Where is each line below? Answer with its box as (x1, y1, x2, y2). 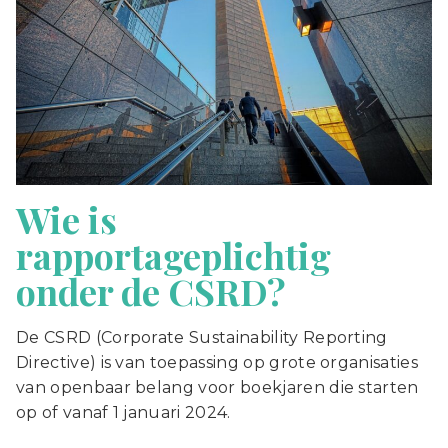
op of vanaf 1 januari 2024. (16, 402, 231, 422)
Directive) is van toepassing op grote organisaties (16, 352, 419, 372)
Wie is (16, 194, 117, 243)
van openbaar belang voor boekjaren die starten (16, 377, 419, 397)
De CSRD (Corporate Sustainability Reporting (16, 327, 388, 347)
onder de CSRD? (16, 266, 286, 315)
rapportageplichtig (16, 230, 331, 279)
